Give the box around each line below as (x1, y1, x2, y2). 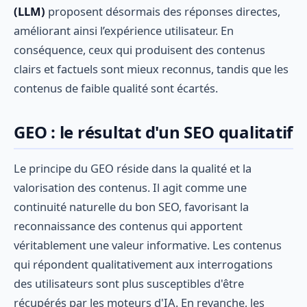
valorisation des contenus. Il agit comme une (14, 179, 247, 195)
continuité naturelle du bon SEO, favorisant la (14, 198, 249, 214)
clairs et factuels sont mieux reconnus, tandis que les (14, 61, 288, 77)
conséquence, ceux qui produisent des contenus (14, 42, 265, 58)
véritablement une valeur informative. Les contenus (14, 236, 282, 253)
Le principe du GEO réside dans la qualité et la (14, 160, 251, 176)
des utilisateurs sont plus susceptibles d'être (14, 275, 244, 291)
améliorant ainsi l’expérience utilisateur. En (14, 23, 234, 39)
